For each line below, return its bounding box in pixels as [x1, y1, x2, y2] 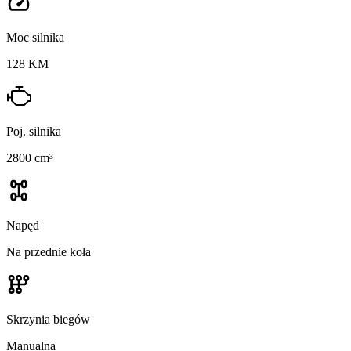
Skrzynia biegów [6, 313, 90, 327]
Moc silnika [6, 31, 64, 45]
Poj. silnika [6, 125, 61, 139]
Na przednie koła [6, 245, 91, 259]
